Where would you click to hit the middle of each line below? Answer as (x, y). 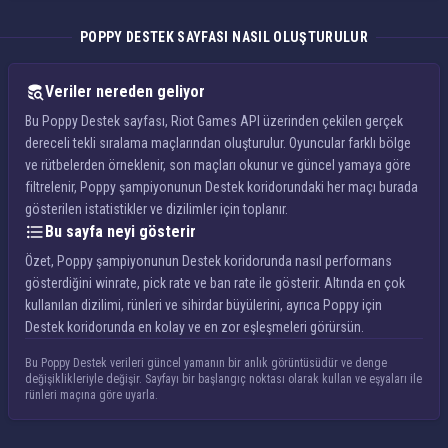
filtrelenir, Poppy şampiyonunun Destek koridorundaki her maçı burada (221, 187)
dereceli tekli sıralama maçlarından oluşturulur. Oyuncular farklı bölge (218, 143)
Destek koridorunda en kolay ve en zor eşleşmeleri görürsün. (194, 327)
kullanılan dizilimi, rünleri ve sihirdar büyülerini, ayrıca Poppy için (203, 305)
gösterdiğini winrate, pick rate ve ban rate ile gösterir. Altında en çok (215, 283)
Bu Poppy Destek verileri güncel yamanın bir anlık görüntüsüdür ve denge (206, 363)
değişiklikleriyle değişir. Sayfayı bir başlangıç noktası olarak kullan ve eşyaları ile (223, 379)
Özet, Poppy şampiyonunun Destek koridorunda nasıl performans (208, 261)
